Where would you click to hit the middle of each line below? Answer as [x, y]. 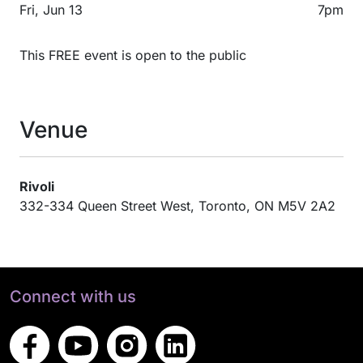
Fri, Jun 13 [51, 10]
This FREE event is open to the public [133, 55]
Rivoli [37, 186]
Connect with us [73, 297]
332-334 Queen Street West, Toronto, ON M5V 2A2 [177, 206]
